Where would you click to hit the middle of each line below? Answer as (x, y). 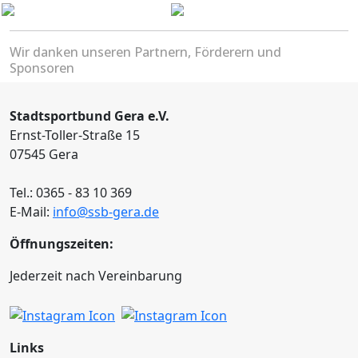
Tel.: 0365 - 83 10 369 (71, 193)
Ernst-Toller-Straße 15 (75, 135)
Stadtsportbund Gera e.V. (89, 116)
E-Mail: (31, 212)
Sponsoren (42, 68)
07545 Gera (44, 154)
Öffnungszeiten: (62, 244)
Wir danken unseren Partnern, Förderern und (145, 52)
